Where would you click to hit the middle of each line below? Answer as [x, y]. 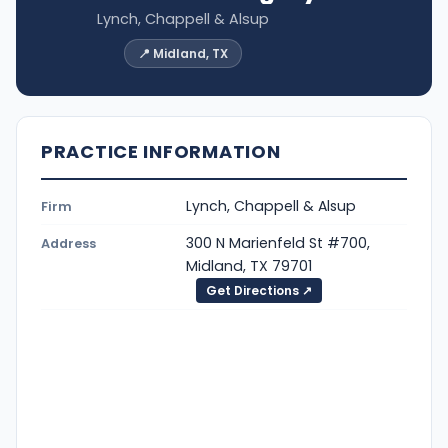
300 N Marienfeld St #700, [278, 242]
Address [68, 243]
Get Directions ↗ [259, 290]
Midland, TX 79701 [249, 265]
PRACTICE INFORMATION [161, 152]
